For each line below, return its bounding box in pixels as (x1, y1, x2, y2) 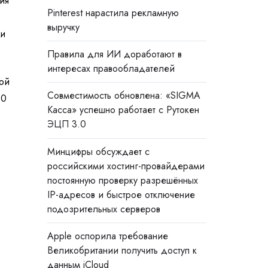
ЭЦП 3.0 (47, 117, 86, 132)
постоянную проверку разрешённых (47, 173, 198, 187)
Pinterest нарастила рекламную (47, 6, 179, 20)
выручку (47, 20, 80, 35)
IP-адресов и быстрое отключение (47, 187, 195, 202)
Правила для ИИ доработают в (47, 47, 182, 62)
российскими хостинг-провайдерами (47, 159, 205, 173)
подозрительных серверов (47, 202, 160, 216)
